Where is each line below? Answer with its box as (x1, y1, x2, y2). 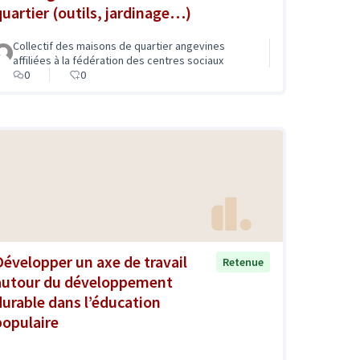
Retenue (223, 254, 264, 269)
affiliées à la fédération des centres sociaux (13, 53, 223, 68)
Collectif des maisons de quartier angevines (13, 39, 225, 54)
